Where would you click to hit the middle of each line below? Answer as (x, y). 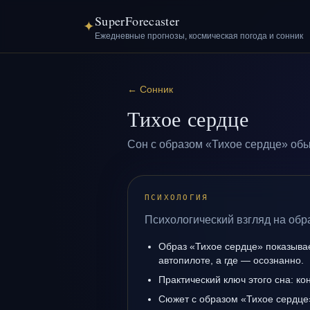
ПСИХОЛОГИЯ (177, 198)
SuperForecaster (137, 21)
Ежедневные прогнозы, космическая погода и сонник (199, 36)
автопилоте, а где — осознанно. (231, 260)
